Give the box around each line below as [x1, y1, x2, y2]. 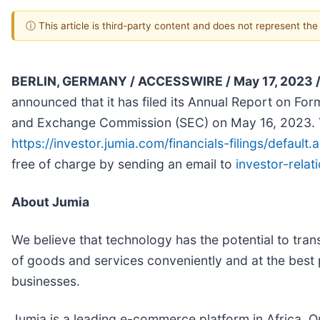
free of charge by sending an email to [11, 156, 236, 171]
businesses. [11, 273, 80, 289]
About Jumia [11, 194, 89, 209]
